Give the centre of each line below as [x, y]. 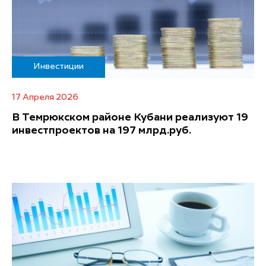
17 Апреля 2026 [45, 97]
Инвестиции [58, 66]
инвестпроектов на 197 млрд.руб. [102, 131]
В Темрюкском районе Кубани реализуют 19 [130, 118]
